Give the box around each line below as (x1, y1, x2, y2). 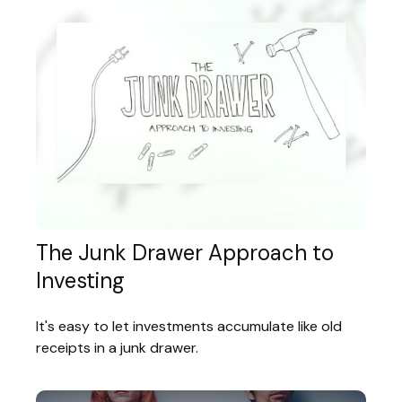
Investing (36, 267, 125, 295)
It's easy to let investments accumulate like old (36, 317, 342, 336)
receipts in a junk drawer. (36, 338, 198, 358)
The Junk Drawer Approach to (36, 239, 334, 267)
